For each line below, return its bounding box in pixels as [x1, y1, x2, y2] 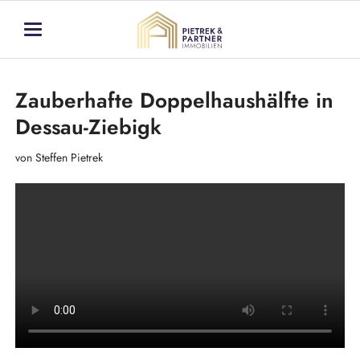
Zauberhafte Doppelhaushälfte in [14, 84, 333, 116]
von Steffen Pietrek [14, 149, 103, 166]
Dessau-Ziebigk [14, 111, 162, 142]
